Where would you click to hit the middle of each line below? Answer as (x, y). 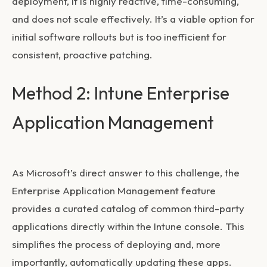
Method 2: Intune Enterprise (121, 93)
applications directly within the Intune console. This (128, 226)
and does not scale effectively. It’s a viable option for (133, 18)
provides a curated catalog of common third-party (128, 208)
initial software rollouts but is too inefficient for (119, 36)
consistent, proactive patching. (82, 54)
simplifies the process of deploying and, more (116, 244)
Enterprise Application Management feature (114, 190)
